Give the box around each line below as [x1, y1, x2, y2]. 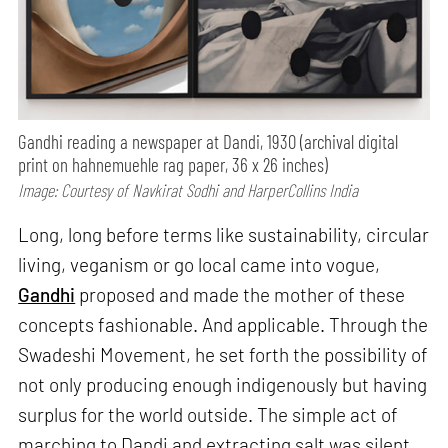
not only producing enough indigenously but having [18, 372, 428, 396]
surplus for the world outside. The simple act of [18, 402, 399, 426]
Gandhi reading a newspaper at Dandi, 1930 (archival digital [18, 130, 399, 154]
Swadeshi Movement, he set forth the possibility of [18, 342, 429, 366]
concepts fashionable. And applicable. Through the [18, 312, 429, 336]
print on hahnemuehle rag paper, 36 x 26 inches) [18, 153, 329, 177]
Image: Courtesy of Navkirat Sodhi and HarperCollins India [18, 179, 359, 202]
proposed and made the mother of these [75, 282, 406, 306]
